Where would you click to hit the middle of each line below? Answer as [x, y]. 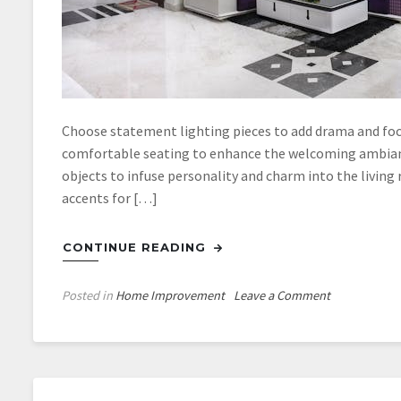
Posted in [89, 295]
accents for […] [110, 198]
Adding [349, 315]
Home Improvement [170, 295]
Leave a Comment [282, 295]
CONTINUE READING [137, 247]
